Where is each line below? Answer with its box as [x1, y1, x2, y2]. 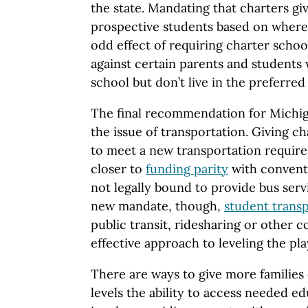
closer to [91, 160, 146, 177]
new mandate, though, [91, 197, 224, 214]
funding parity [146, 160, 228, 177]
